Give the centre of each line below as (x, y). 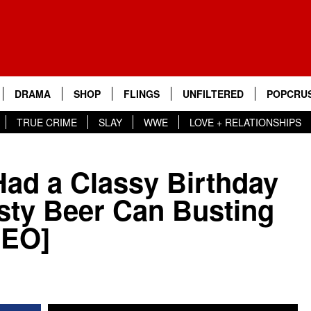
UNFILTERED (213, 94)
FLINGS (142, 94)
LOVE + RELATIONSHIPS (245, 122)
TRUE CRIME (47, 122)
